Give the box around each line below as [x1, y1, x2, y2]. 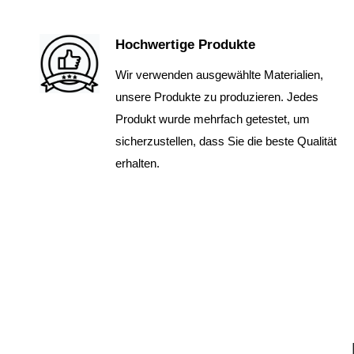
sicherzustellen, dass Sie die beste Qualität [115, 134, 337, 149]
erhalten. [115, 156, 160, 171]
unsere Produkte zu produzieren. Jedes [115, 90, 319, 104]
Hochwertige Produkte [115, 37, 256, 53]
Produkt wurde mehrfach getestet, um [115, 112, 311, 126]
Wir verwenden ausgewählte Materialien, [115, 68, 324, 82]
